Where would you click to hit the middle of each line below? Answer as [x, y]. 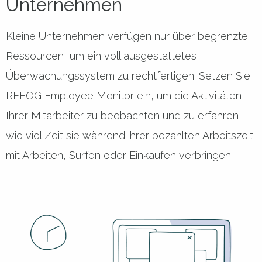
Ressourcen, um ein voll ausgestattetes [101, 56]
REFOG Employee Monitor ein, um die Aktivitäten [124, 95]
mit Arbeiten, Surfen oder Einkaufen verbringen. [119, 155]
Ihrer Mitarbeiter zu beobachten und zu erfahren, [124, 115]
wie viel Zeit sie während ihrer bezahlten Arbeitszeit [130, 135]
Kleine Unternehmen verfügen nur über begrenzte [127, 36]
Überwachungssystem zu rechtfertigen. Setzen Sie [128, 75]
